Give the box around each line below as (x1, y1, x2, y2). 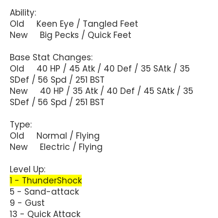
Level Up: (10, 163, 45, 175)
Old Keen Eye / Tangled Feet (10, 18, 138, 30)
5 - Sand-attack (10, 185, 79, 198)
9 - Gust (10, 197, 45, 209)
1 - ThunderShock (10, 174, 82, 186)
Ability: (10, 6, 36, 18)
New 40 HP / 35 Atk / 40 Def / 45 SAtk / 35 (10, 85, 193, 97)
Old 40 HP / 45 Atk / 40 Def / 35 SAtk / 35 (10, 62, 190, 74)
